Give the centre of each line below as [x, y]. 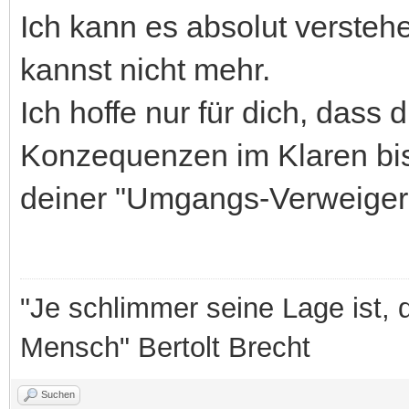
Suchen [58, 394]
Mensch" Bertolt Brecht [165, 347]
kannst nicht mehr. [145, 69]
